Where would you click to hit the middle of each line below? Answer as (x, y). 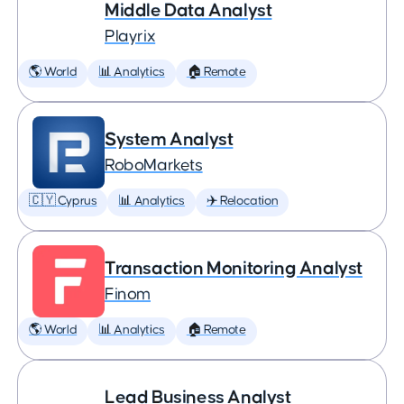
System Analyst (169, 139)
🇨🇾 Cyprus (63, 201)
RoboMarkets (154, 165)
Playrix (130, 37)
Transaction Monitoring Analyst (234, 268)
